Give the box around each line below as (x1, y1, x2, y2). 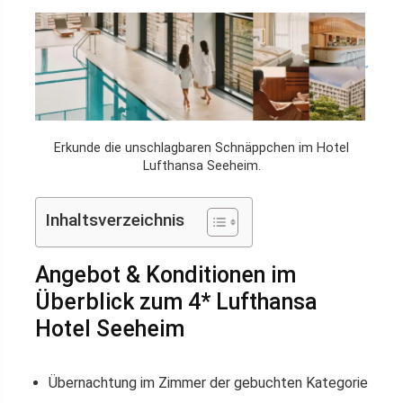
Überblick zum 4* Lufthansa (35, 289, 318, 316)
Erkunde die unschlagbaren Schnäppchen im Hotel (54, 140, 349, 157)
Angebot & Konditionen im (35, 262, 296, 289)
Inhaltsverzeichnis (45, 210, 184, 231)
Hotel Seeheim (35, 316, 184, 343)
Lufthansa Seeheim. (142, 158, 261, 175)
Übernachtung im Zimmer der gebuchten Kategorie (49, 374, 368, 392)
